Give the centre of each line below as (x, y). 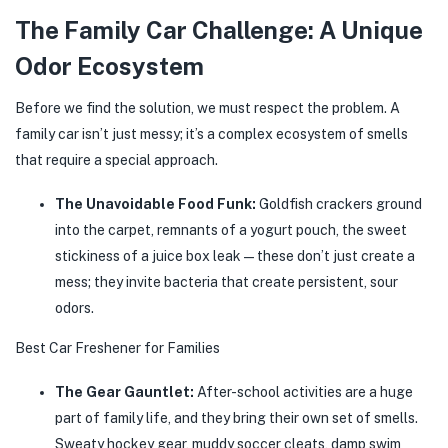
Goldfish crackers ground (339, 204)
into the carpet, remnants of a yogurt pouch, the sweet (231, 230)
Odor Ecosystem (109, 65)
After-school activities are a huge (303, 392)
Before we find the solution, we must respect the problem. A (207, 108)
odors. (74, 308)
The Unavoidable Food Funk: (155, 204)
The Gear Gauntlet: (124, 392)
